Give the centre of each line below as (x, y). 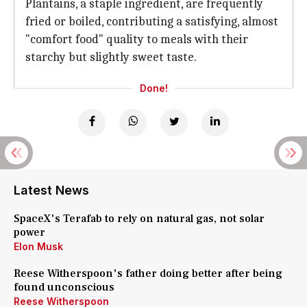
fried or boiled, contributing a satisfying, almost (152, 22)
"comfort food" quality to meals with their (137, 39)
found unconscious (64, 287)
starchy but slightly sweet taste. (111, 57)
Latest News (51, 190)
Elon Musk (38, 246)
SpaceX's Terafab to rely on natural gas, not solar (139, 219)
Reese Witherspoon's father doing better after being (148, 273)
